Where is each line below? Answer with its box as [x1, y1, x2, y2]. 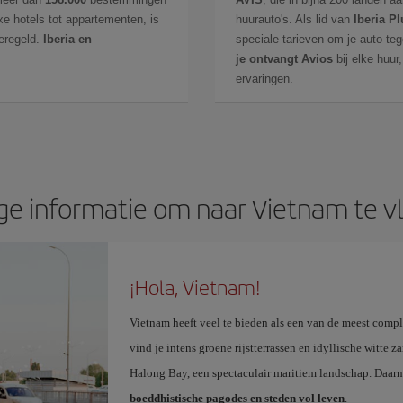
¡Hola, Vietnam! [129, 272, 261, 301]
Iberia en [43, 31, 92, 46]
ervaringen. [236, 71, 293, 85]
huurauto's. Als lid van [236, 12, 354, 26]
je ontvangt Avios [236, 51, 333, 66]
